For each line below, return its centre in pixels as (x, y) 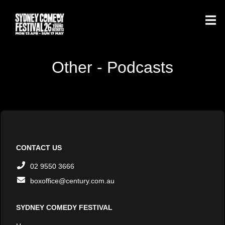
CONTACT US (39, 148)
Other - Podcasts (113, 67)
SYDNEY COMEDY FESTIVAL (64, 207)
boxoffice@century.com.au (72, 181)
